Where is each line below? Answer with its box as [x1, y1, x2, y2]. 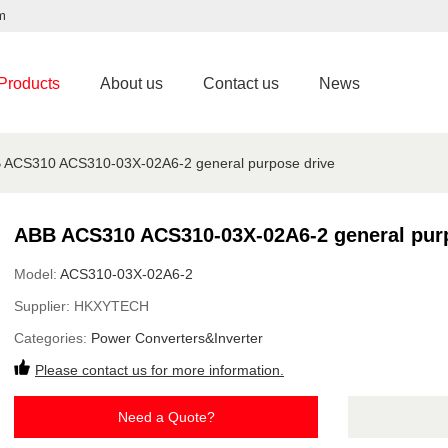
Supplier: [14, 298, 74, 314]
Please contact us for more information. [35, 362, 284, 378]
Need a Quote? [117, 409, 215, 425]
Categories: [14, 330, 91, 346]
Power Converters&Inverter [91, 330, 263, 346]
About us [100, 75, 163, 92]
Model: [14, 266, 60, 282]
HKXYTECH [74, 298, 149, 314]
